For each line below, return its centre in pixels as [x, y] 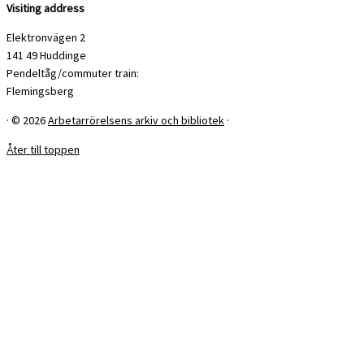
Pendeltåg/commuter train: [73, 74]
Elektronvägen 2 [46, 38]
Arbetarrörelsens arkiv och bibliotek [136, 121]
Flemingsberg [40, 91]
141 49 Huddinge [46, 56]
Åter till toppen [43, 150]
